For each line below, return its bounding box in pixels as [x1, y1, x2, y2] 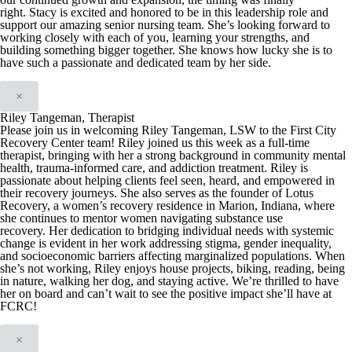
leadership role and [235, 5, 328, 19]
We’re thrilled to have [232, 274, 339, 288]
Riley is [270, 161, 308, 174]
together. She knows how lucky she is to [133, 43, 332, 57]
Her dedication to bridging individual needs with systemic [49, 224, 334, 237]
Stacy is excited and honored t [29, 5, 178, 19]
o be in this [178, 5, 235, 19]
